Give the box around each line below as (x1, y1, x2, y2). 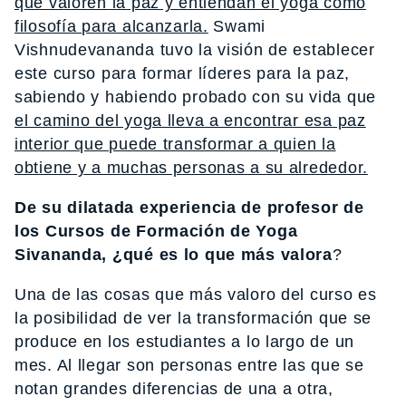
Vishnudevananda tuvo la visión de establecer (14, 40, 375, 59)
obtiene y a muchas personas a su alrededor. (14, 158, 368, 177)
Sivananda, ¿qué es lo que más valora (14, 245, 333, 264)
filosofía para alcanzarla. (14, 16, 208, 35)
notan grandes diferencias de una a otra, (14, 379, 333, 398)
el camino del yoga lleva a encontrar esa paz (14, 111, 366, 130)
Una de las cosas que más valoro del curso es (14, 285, 377, 304)
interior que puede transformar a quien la (14, 134, 336, 153)
